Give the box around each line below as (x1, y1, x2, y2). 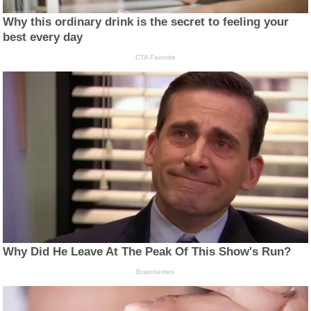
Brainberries (136, 268, 175, 276)
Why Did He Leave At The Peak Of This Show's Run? (3, 245, 292, 259)
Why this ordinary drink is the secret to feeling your (3, 15, 289, 29)
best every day (3, 31, 83, 44)
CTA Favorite (135, 53, 176, 62)
